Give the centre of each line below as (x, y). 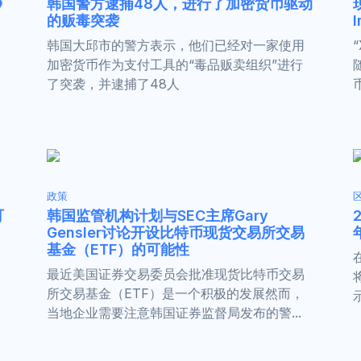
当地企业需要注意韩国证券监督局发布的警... (174, 312)
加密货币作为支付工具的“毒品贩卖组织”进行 (175, 64)
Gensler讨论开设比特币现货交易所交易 (176, 232)
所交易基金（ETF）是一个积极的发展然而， (175, 293)
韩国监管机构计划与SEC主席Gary (158, 215)
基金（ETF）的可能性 (118, 249)
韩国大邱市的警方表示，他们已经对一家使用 (176, 45)
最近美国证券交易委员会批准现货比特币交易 (176, 274)
